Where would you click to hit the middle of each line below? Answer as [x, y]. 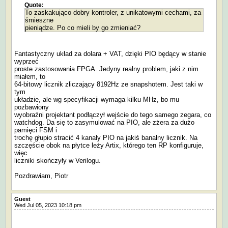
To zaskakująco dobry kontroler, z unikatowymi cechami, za [113, 12]
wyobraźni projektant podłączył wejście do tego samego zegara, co [113, 115]
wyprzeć [26, 61]
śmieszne [39, 20]
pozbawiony [32, 107]
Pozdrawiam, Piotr [41, 176]
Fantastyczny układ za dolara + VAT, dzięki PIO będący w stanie [110, 53]
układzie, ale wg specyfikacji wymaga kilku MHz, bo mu [97, 99]
